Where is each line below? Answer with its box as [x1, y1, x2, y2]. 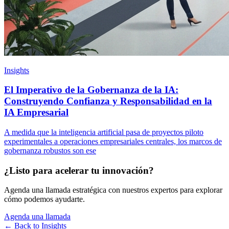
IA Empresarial [4, 107, 68, 118]
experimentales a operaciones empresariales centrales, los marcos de [4, 137, 222, 146]
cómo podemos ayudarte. [4, 195, 85, 204]
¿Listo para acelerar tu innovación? [4, 165, 154, 176]
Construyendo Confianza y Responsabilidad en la [4, 96, 212, 107]
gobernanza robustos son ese [4, 146, 96, 155]
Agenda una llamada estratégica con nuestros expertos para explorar [4, 186, 222, 195]
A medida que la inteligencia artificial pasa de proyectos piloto [4, 128, 203, 136]
